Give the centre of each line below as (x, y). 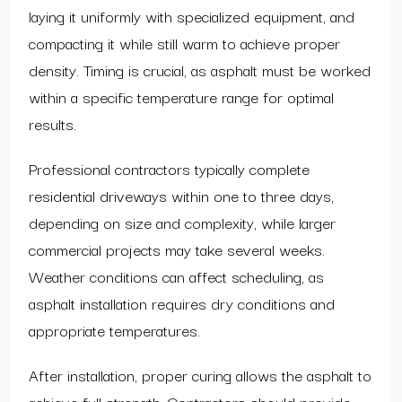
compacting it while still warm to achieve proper (184, 42)
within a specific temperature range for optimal (181, 96)
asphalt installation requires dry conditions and (182, 302)
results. (52, 123)
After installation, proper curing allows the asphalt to (200, 374)
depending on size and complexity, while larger (182, 222)
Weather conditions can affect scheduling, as (176, 275)
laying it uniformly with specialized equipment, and (192, 15)
